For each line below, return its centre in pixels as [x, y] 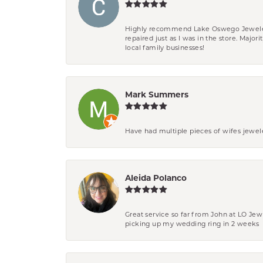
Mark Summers [157, 95]
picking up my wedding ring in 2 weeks [192, 224]
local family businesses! [165, 48]
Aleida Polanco [156, 178]
